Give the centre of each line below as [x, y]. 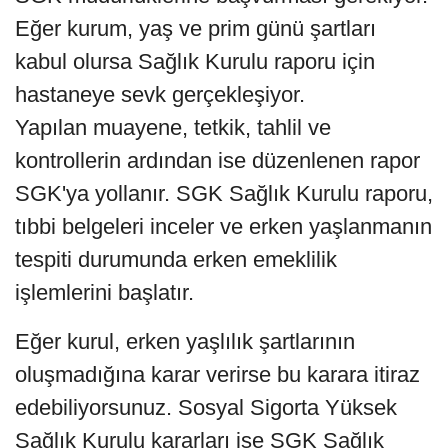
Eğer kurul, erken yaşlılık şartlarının [185, 341]
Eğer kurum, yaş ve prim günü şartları [195, 28]
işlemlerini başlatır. [104, 292]
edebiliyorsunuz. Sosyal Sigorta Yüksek [206, 407]
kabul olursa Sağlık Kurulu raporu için [195, 61]
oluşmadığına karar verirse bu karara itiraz [217, 374]
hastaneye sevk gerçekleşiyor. [160, 94]
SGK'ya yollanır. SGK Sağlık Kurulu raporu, [224, 193]
